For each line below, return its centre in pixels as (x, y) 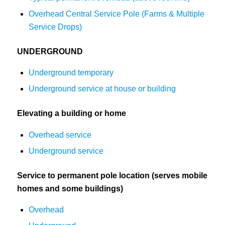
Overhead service (60, 135)
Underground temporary (71, 73)
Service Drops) (55, 27)
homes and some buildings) (70, 188)
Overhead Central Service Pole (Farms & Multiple (116, 14)
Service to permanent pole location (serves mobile (112, 175)
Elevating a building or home (71, 114)
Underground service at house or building (102, 89)
